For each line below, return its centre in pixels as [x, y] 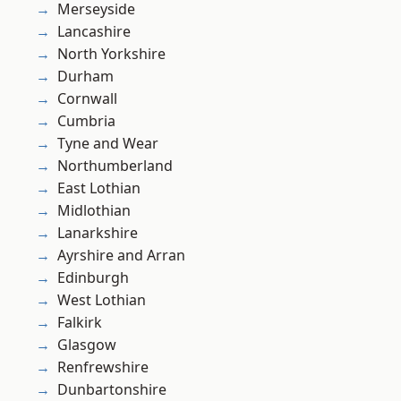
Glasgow [87, 345]
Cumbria [86, 121]
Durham [85, 77]
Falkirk [80, 323]
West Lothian [102, 300]
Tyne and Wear [108, 144]
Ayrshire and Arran [121, 256]
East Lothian [99, 188]
